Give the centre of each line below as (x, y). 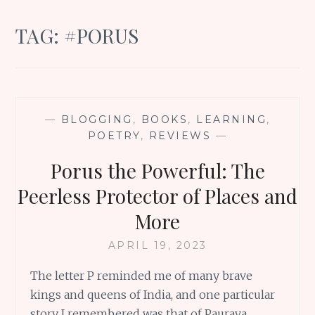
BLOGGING (97, 119)
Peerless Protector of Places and (157, 195)
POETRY (114, 135)
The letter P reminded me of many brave (142, 275)
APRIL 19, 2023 (157, 245)
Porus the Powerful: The (157, 170)
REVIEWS (180, 135)
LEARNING (231, 119)
